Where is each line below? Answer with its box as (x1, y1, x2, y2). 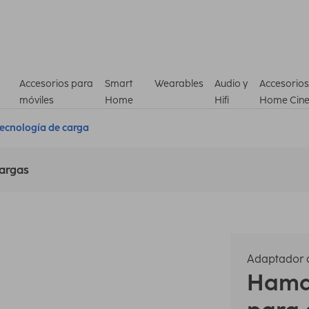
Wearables (154, 77, 204, 90)
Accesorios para (19, 77, 93, 90)
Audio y (215, 77, 248, 90)
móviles (19, 94, 54, 106)
